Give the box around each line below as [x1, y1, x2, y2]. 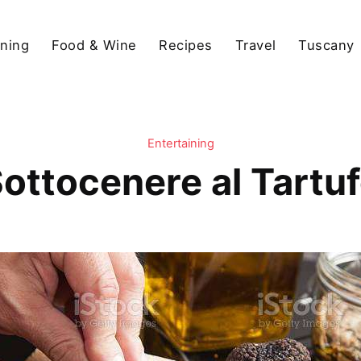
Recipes [159, 36, 213, 53]
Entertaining [147, 136, 214, 151]
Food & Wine [52, 36, 137, 53]
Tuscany [298, 36, 355, 53]
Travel [234, 36, 276, 53]
